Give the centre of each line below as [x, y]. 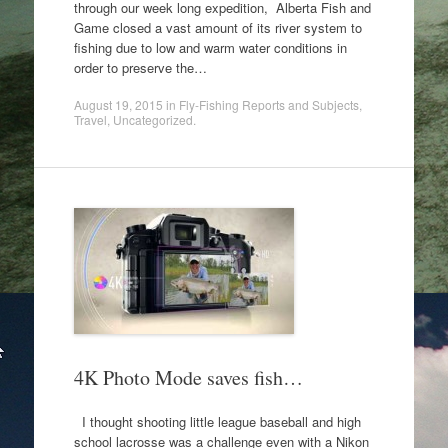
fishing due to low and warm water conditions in [210, 47]
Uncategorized [152, 119]
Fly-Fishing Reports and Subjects [268, 104]
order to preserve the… [140, 67]
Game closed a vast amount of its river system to [217, 27]
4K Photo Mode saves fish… [188, 377]
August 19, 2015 [118, 104]
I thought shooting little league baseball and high [217, 421]
